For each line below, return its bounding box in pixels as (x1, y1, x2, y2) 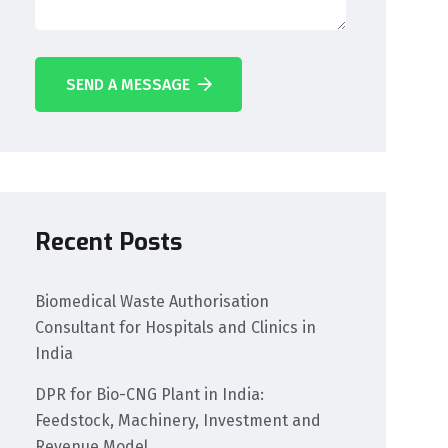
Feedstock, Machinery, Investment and (35, 411, 322, 431)
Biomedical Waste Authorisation (35, 292, 270, 312)
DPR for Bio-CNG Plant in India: (35, 385, 265, 405)
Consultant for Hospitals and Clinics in (35, 318, 317, 338)
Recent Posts (35, 226, 183, 259)
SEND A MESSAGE (65, 74, 190, 94)
